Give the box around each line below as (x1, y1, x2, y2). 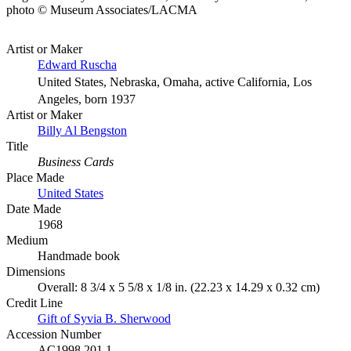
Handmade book (38, 248, 120, 262)
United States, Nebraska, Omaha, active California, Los (38, 74, 312, 89)
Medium (6, 233, 48, 247)
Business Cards (38, 154, 114, 168)
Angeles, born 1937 (38, 92, 136, 106)
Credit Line (6, 295, 63, 309)
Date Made (6, 201, 61, 215)
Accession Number (6, 327, 101, 341)
